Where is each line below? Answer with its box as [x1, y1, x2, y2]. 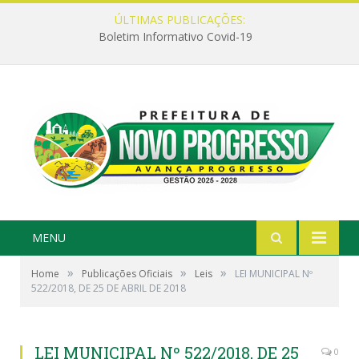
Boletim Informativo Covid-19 [99, 29, 252, 45]
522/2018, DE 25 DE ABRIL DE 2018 [31, 280, 186, 295]
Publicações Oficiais [82, 266, 172, 280]
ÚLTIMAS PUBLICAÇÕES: [114, 12, 245, 27]
